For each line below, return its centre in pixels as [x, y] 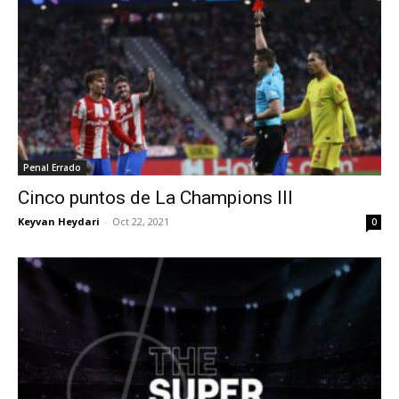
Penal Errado [52, 167]
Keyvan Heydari [59, 221]
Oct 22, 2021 [141, 221]
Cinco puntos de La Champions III [155, 197]
